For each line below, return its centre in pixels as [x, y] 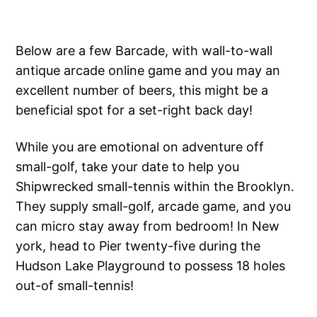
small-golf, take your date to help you [128, 167]
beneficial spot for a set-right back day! [134, 110]
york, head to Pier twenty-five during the [138, 246]
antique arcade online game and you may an [148, 71]
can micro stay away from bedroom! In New [148, 226]
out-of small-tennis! [75, 286]
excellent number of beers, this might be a [142, 91]
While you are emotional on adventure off [140, 147]
